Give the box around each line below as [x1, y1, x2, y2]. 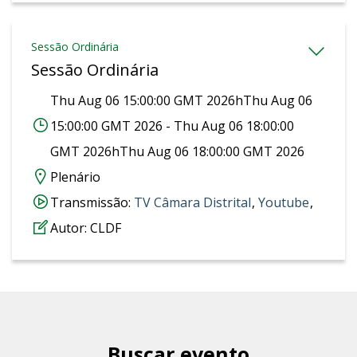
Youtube [258, 193, 309, 211]
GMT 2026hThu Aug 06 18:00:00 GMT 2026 [50, 142, 304, 160]
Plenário [50, 167, 100, 186]
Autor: [50, 218, 90, 237]
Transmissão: [50, 193, 134, 211]
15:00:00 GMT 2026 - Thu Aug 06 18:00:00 [50, 116, 294, 135]
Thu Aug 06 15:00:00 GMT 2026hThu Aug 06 [50, 91, 312, 109]
